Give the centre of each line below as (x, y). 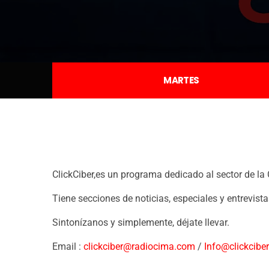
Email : (68, 247)
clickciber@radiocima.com (139, 247)
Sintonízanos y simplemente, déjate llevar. (141, 223)
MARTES (181, 80)
